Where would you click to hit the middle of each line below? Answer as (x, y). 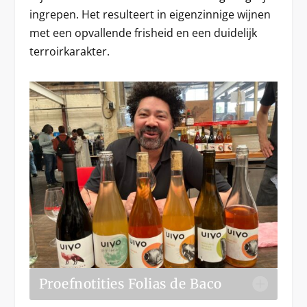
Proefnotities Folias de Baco (130, 283)
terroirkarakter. (69, 51)
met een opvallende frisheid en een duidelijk (143, 33)
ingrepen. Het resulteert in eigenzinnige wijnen (150, 14)
